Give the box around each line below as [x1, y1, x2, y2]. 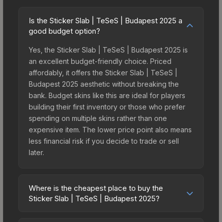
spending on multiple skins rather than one [29, 113, 167, 122]
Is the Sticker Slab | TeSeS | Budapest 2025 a [29, 15, 182, 25]
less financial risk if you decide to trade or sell [29, 136, 179, 145]
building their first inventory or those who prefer [29, 102, 185, 111]
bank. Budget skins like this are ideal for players [29, 91, 185, 100]
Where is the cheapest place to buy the [29, 183, 163, 193]
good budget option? [29, 26, 100, 36]
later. [29, 148, 44, 157]
